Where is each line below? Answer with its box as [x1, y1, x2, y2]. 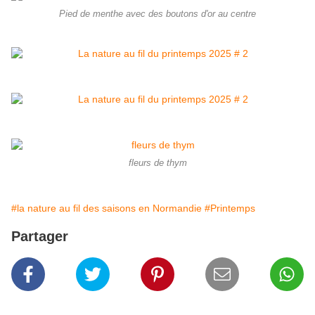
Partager [11, 229, 68, 245]
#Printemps [205, 202, 255, 214]
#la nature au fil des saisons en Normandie [11, 202, 202, 214]
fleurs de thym [128, 158, 187, 169]
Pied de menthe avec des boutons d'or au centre [59, 9, 256, 20]
